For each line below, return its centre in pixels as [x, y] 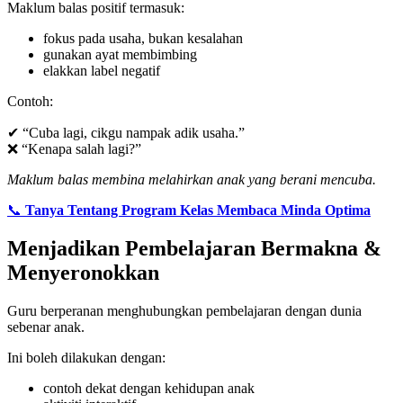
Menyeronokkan [83, 273]
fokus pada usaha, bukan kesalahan [143, 39]
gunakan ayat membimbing [120, 55]
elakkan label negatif [102, 71]
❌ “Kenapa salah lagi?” [74, 149]
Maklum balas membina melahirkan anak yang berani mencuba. [192, 180]
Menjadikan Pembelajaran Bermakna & [194, 249]
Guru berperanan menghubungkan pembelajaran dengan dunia [184, 310]
